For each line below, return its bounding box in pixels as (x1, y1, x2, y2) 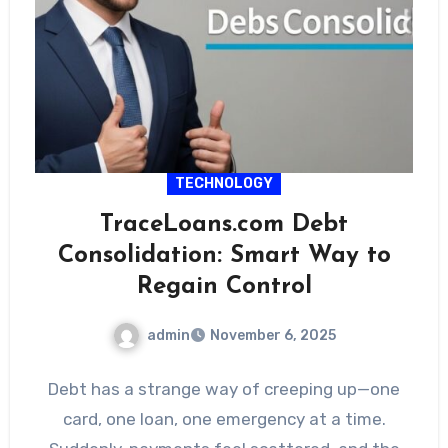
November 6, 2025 (209, 327, 336, 345)
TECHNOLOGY (175, 174, 273, 192)
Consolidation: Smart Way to (57, 243, 391, 268)
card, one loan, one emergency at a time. (62, 409, 386, 430)
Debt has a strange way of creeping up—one (48, 379, 400, 400)
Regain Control (136, 274, 312, 299)
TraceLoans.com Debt (100, 212, 348, 237)
